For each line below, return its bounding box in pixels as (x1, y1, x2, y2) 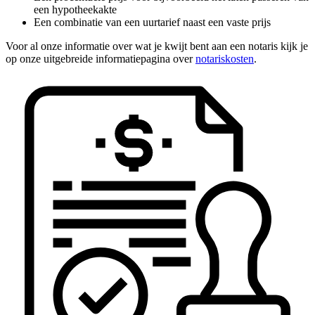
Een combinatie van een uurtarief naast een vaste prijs (34, 16, 271, 29)
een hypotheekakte (34, 4, 117, 16)
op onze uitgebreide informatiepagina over (6, 53, 195, 65)
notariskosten (195, 53, 254, 65)
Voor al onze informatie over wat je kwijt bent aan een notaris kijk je (6, 40, 308, 53)
